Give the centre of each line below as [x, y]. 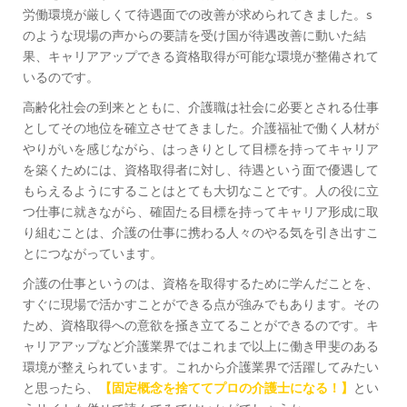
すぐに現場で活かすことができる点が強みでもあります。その [201, 305]
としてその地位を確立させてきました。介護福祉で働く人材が [201, 129]
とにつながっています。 [93, 254]
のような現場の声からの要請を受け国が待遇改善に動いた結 [194, 36]
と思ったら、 [61, 388]
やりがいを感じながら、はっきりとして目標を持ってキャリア [201, 149]
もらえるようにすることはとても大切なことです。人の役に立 [201, 191]
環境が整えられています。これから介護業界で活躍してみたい [201, 367]
